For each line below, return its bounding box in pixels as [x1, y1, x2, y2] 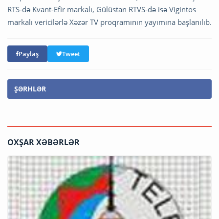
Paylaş [19, 49, 39, 58]
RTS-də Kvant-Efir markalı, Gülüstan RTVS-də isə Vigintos [7, 4, 196, 14]
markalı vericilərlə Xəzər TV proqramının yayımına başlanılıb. [7, 17, 212, 27]
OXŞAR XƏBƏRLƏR [7, 136, 80, 148]
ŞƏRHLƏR [14, 84, 46, 93]
